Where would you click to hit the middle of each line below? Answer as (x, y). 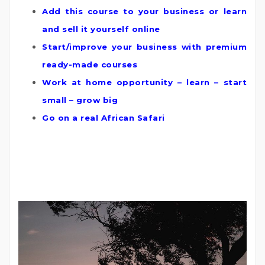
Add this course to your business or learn (144, 12)
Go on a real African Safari (104, 118)
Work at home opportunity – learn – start (144, 83)
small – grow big (80, 100)
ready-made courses (90, 65)
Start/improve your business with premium (144, 47)
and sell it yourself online (101, 29)
